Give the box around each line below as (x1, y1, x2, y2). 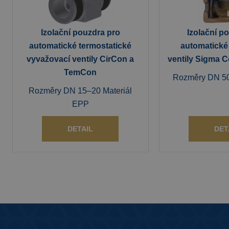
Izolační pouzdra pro (40, 28, 120, 37)
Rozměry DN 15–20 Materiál (29, 86, 132, 95)
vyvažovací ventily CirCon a (27, 55, 134, 63)
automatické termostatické (29, 41, 132, 50)
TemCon (64, 68, 97, 77)
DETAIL (67, 125, 94, 133)
